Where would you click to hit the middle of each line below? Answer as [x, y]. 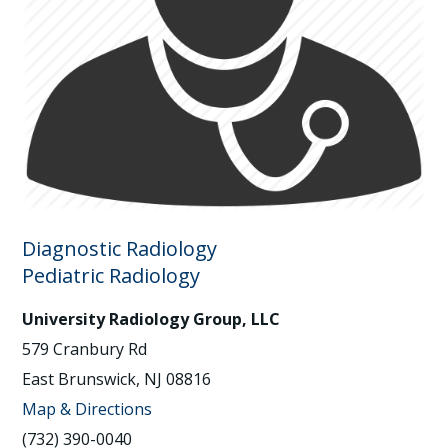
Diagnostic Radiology [120, 249]
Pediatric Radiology [111, 276]
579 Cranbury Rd [85, 349]
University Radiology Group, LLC [151, 319]
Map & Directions [87, 409]
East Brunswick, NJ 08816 [117, 379]
